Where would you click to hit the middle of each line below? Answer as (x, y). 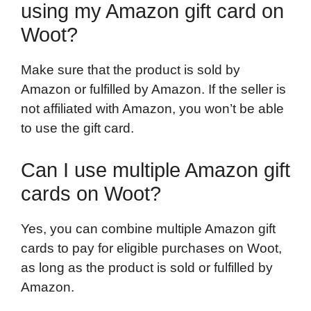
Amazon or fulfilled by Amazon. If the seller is (153, 90)
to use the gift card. (77, 128)
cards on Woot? (91, 193)
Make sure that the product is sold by (131, 70)
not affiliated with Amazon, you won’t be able (152, 109)
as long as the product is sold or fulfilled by (147, 267)
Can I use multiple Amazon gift (155, 170)
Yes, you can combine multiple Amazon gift (148, 228)
